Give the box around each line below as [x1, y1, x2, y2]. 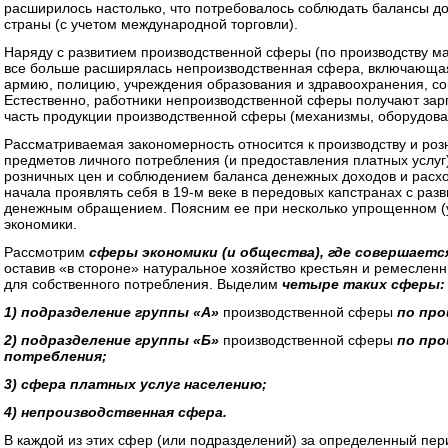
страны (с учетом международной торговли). [4, 16, 298, 32]
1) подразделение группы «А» [4, 304, 223, 320]
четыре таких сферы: [282, 276, 445, 292]
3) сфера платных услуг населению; [4, 376, 267, 392]
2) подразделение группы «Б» [4, 332, 223, 348]
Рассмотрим [4, 244, 89, 260]
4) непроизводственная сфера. [4, 404, 227, 420]
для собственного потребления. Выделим [4, 276, 282, 292]
